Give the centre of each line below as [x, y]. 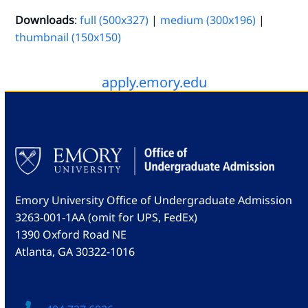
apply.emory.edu [154, 82]
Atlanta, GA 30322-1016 [75, 252]
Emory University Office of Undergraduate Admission [154, 200]
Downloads [45, 20]
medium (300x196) [208, 20]
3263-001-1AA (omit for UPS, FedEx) [107, 218]
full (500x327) [114, 20]
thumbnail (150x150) [68, 37]
